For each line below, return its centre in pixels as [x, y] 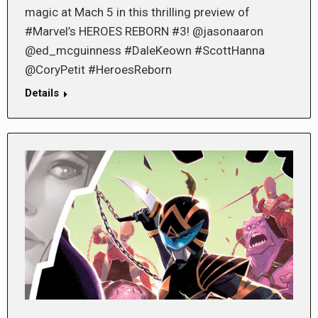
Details [42, 93]
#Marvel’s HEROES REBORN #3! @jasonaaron [144, 31]
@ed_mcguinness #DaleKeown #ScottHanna [145, 50]
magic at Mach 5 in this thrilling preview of [137, 12]
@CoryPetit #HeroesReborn [98, 69]
